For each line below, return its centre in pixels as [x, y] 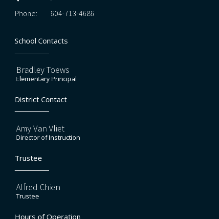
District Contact [41, 99]
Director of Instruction [48, 137]
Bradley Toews [43, 70]
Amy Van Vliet [40, 128]
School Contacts [41, 41]
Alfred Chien [38, 187]
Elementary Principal [46, 79]
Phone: [26, 13]
